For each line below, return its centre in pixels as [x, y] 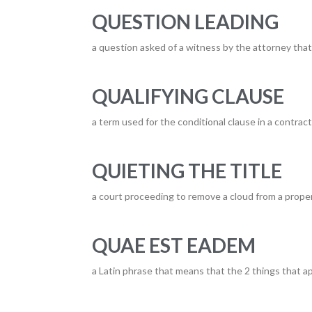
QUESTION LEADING [185, 22]
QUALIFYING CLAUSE [188, 96]
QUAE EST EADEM [174, 245]
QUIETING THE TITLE [187, 171]
